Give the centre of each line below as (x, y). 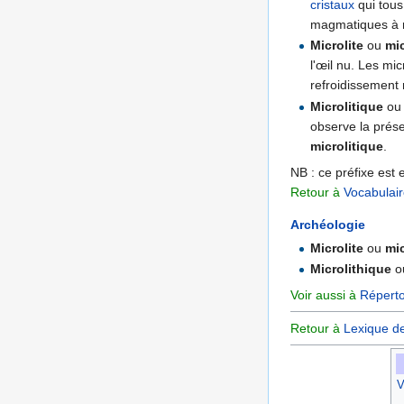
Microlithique (351, 269)
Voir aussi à (325, 295)
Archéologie (328, 224)
